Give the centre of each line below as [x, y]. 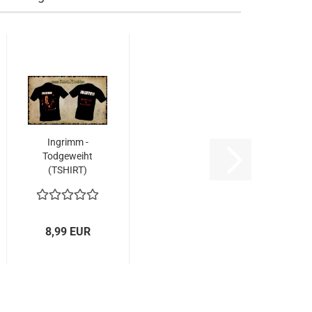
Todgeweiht [68, 156]
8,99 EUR [68, 232]
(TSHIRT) [68, 170]
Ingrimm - [68, 142]
